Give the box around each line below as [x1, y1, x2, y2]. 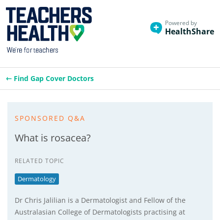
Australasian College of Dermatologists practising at [15, 207, 185, 217]
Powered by [165, 19, 197, 27]
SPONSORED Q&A [15, 113, 85, 123]
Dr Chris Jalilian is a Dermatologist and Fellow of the [15, 195, 186, 205]
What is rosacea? [15, 131, 91, 144]
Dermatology [18, 174, 56, 183]
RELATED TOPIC [15, 157, 64, 165]
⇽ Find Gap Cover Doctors [6, 74, 94, 83]
